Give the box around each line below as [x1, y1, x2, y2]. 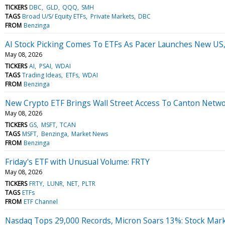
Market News [71, 129, 108, 138]
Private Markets [90, 12, 134, 21]
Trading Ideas [22, 70, 62, 79]
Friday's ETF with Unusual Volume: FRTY [5, 156, 150, 167]
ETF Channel [24, 197, 58, 206]
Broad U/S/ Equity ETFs [22, 12, 86, 21]
